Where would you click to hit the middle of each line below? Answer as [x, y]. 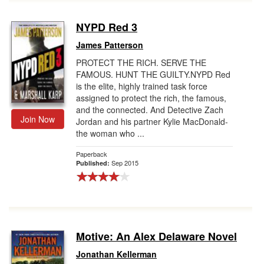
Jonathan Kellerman [116, 254]
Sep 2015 [125, 163]
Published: [94, 163]
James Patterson [110, 45]
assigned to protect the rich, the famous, [151, 98]
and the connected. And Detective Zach [150, 110]
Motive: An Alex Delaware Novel [156, 236]
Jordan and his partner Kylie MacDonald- [152, 121]
